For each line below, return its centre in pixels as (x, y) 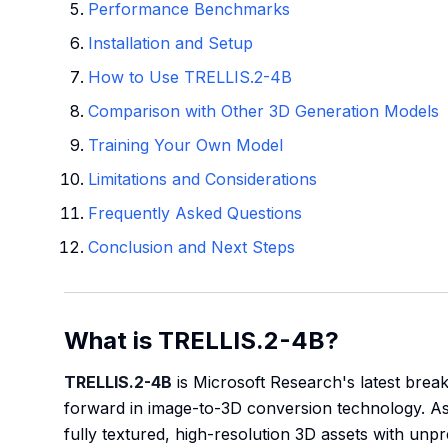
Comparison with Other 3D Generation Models (263, 111)
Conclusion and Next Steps (191, 247)
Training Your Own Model (185, 145)
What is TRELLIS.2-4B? (201, 340)
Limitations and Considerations (202, 179)
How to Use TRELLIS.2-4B (190, 77)
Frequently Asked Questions (195, 213)
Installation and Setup (170, 43)
